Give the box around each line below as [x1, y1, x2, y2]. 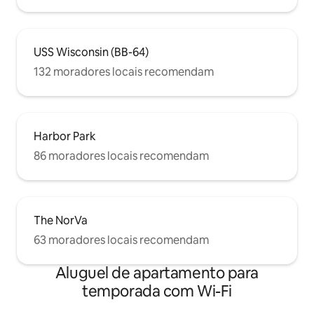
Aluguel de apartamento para [55, 262, 259, 283]
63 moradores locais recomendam [34, 232, 209, 247]
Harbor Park [34, 128, 96, 144]
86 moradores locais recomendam [34, 148, 209, 163]
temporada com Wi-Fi [82, 280, 232, 301]
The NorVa [34, 212, 88, 228]
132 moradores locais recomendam [34, 64, 214, 79]
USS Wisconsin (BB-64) [34, 44, 149, 60]
